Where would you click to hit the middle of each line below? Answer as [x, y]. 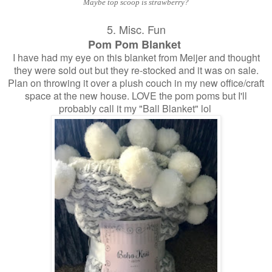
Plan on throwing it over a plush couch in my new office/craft [136, 83]
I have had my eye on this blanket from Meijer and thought [136, 57]
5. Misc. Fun [136, 29]
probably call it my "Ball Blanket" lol [136, 108]
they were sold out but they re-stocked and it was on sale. [136, 70]
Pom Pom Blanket [136, 44]
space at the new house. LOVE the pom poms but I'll [136, 95]
